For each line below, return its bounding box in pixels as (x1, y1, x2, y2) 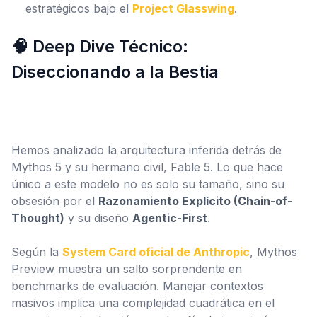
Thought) (11, 211, 64, 225)
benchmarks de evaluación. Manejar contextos (11, 279, 263, 293)
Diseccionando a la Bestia (11, 62, 219, 82)
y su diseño (64, 211, 132, 225)
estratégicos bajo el (25, 1, 132, 16)
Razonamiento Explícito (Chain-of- (98, 194, 292, 208)
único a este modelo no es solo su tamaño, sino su (11, 177, 284, 191)
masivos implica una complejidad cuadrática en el (11, 296, 275, 310)
